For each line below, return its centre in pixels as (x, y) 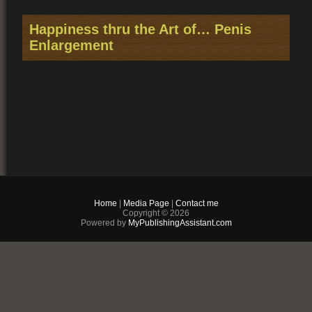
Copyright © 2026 (156, 213)
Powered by (103, 223)
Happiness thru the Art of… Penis (140, 30)
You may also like (75, 213)
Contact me (197, 203)
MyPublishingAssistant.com (179, 223)
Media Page (146, 203)
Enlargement (71, 46)
